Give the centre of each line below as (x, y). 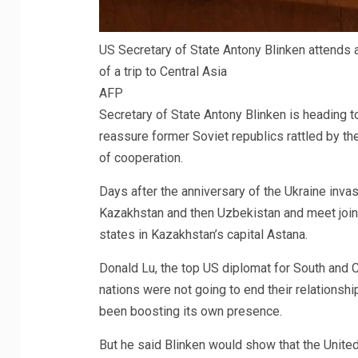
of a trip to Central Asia (163, 71)
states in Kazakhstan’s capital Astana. (203, 234)
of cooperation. (141, 157)
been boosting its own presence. (190, 311)
